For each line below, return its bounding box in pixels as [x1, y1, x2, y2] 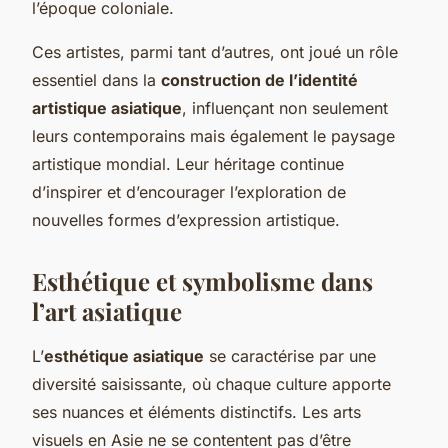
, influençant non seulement [182, 97, 388, 118]
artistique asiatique [32, 97, 182, 118]
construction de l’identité [161, 69, 358, 90]
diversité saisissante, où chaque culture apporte [32, 373, 391, 394]
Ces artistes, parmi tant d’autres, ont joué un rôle [32, 41, 398, 62]
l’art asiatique [32, 294, 182, 327]
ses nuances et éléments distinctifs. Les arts [32, 401, 361, 422]
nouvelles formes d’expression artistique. [32, 209, 340, 230]
